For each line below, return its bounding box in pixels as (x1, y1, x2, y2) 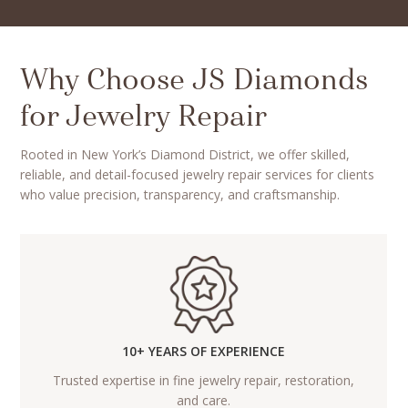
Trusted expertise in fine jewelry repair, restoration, (53, 372, 355, 390)
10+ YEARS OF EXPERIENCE (122, 342, 286, 361)
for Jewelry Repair (20, 102, 268, 132)
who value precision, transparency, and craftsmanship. (20, 185, 341, 203)
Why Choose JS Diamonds (20, 66, 369, 96)
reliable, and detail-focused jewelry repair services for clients (20, 165, 375, 183)
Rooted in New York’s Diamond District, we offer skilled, (20, 145, 351, 163)
